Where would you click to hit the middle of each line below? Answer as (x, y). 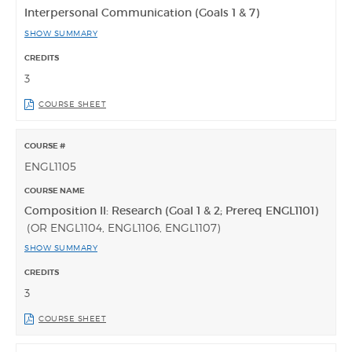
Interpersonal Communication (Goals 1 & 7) (142, 12)
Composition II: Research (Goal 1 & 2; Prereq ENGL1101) (171, 210)
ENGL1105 (50, 166)
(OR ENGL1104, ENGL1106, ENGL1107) (123, 227)
